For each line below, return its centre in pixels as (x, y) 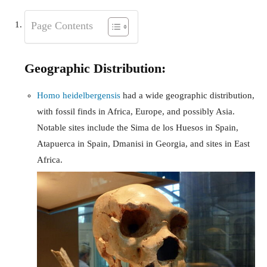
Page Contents (62, 25)
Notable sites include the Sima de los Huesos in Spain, (138, 128)
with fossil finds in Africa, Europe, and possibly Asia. (136, 112)
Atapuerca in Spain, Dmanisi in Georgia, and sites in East (143, 144)
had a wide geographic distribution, (187, 96)
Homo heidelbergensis (79, 96)
